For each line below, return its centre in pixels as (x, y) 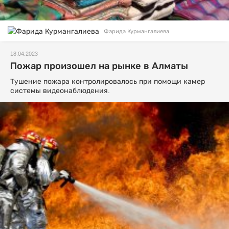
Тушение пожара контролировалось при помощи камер (108, 82)
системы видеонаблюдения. (60, 91)
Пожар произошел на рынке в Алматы (99, 66)
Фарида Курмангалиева (136, 31)
